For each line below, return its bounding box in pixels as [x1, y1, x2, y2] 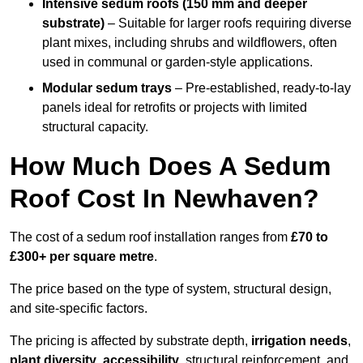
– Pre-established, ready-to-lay [172, 81, 351, 96]
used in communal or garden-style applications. [42, 55, 313, 70]
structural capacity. [42, 120, 148, 135]
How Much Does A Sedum [10, 152, 331, 181]
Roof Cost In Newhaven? [10, 184, 319, 214]
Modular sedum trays [42, 81, 172, 96]
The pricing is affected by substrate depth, [10, 334, 251, 348]
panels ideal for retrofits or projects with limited [42, 100, 307, 115]
